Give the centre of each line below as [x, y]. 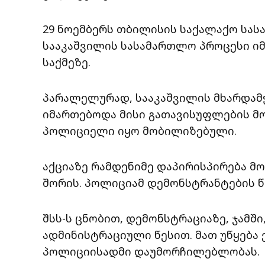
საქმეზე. [67, 62]
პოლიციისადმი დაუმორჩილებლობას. [151, 251]
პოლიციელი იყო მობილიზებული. [140, 130]
